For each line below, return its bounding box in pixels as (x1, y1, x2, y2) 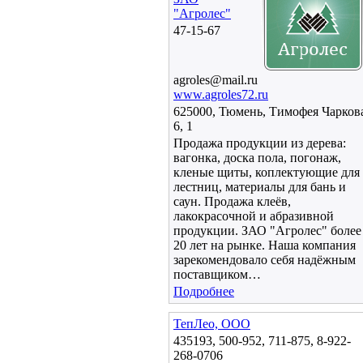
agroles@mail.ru (173, 73, 258, 87)
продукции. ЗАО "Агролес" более (173, 224, 361, 237)
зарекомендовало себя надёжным (173, 253, 356, 267)
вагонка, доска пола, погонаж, (173, 151, 341, 164)
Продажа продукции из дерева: (173, 136, 346, 150)
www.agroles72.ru (173, 88, 268, 101)
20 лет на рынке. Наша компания (173, 238, 356, 252)
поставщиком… (173, 267, 261, 281)
